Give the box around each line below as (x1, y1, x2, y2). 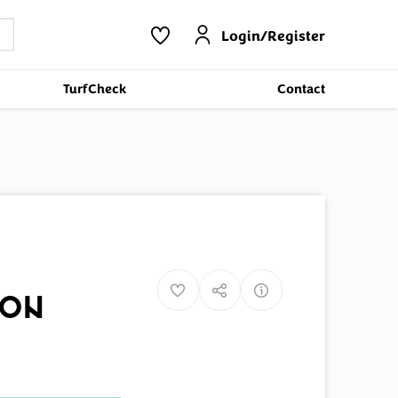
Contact (276, 80, 325, 98)
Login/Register (220, 27, 325, 47)
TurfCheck (63, 80, 127, 98)
